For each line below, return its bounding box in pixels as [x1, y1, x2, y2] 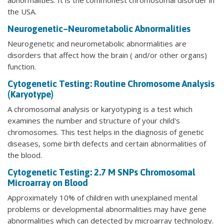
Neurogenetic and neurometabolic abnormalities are [7, 38, 186, 48]
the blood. [7, 149, 42, 160]
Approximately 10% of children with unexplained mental [7, 192, 197, 202]
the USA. [7, 6, 36, 16]
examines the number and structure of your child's [7, 115, 180, 125]
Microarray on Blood [7, 177, 88, 188]
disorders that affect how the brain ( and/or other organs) [7, 49, 207, 60]
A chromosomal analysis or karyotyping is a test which [7, 103, 192, 114]
